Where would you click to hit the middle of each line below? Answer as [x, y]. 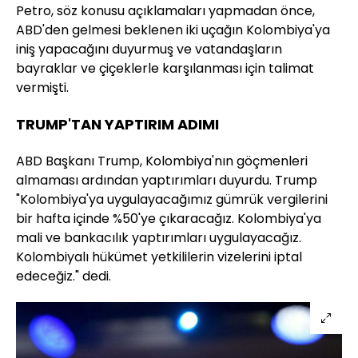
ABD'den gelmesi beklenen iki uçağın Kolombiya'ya [173, 30]
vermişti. [42, 88]
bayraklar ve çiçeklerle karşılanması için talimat [165, 69]
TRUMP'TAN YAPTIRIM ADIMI [117, 125]
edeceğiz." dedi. [64, 276]
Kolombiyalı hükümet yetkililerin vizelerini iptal [159, 257]
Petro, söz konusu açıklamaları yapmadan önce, [165, 11]
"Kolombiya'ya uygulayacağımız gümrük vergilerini [172, 200]
